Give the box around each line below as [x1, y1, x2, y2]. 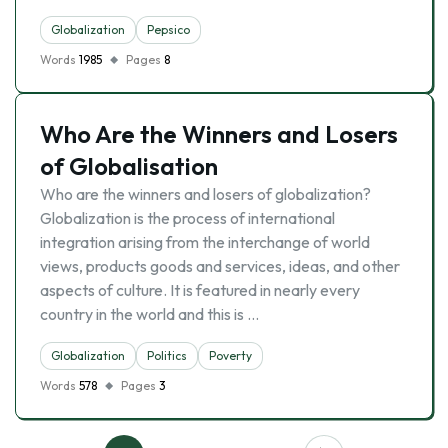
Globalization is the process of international [40, 208, 335, 228]
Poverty [209, 348, 252, 363]
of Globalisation [40, 151, 218, 181]
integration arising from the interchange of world [40, 232, 370, 252]
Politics [147, 348, 187, 363]
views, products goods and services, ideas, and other [40, 256, 400, 276]
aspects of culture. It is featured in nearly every [40, 280, 360, 300]
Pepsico [147, 22, 190, 37]
